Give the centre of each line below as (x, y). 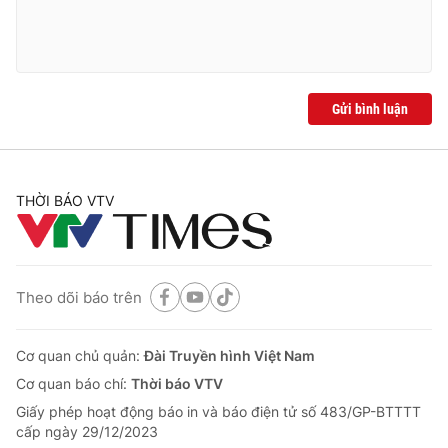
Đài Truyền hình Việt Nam (229, 356)
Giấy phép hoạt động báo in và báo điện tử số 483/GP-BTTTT (218, 412)
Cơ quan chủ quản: (80, 356)
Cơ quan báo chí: (73, 384)
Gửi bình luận (370, 109)
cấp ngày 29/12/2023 (87, 432)
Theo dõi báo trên (79, 297)
